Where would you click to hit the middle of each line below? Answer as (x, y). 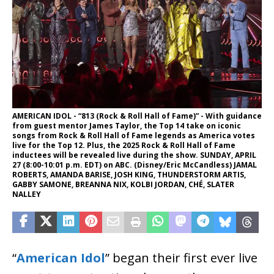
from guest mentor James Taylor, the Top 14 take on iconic (127, 126)
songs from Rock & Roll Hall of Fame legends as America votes (134, 136)
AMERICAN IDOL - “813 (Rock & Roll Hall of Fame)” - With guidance (137, 116)
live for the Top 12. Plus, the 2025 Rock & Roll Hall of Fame (124, 146)
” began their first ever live (181, 258)
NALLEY (27, 194)
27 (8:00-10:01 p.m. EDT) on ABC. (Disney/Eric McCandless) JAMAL (135, 165)
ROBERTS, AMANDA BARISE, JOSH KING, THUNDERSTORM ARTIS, (129, 175)
